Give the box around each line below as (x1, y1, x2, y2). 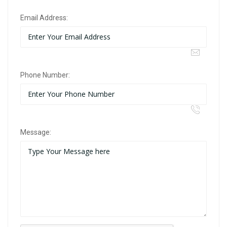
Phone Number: (20, 71, 70, 79)
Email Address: (20, 14, 68, 22)
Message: (20, 128, 51, 136)
